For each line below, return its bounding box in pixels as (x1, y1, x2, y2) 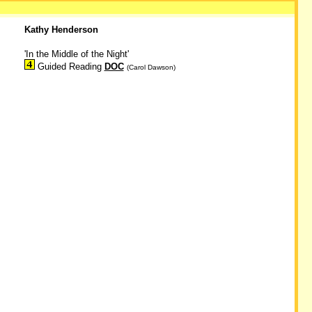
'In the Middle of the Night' (24, 49, 129, 59)
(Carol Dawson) (126, 63, 175, 71)
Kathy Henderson (24, 24, 98, 35)
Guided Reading (34, 61, 104, 72)
